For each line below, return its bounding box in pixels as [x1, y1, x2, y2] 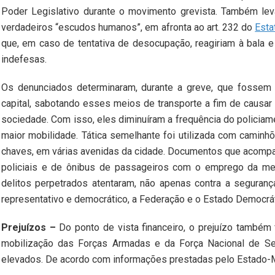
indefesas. [1, 53, 47, 66]
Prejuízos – [1, 222, 56, 234]
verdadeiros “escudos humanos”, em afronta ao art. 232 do [1, 21, 255, 34]
